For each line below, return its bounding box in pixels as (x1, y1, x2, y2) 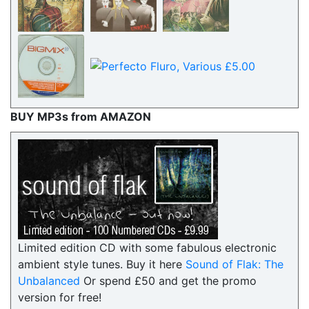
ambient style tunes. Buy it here (18, 257, 186, 271)
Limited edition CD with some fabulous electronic (18, 241, 277, 255)
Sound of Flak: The (186, 257, 283, 271)
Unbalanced (18, 274, 80, 288)
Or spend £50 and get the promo (80, 274, 257, 288)
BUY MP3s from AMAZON (10, 110, 151, 123)
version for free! (18, 290, 101, 304)
